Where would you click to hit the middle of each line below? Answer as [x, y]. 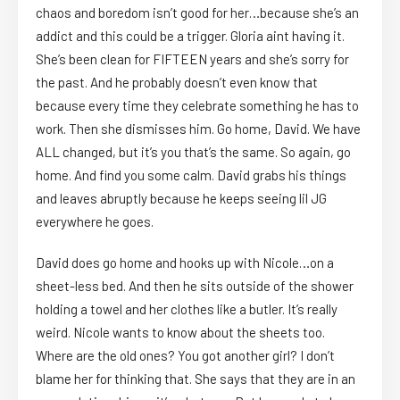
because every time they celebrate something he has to [197, 106]
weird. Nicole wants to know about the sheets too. [180, 333]
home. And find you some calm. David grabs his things [191, 175]
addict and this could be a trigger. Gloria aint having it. [190, 36]
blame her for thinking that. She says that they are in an [196, 379]
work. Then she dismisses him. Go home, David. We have [198, 129]
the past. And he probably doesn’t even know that [177, 83]
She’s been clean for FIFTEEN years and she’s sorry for [192, 59]
